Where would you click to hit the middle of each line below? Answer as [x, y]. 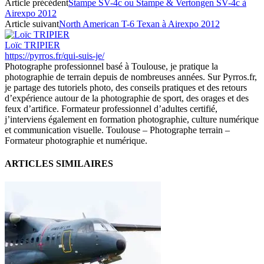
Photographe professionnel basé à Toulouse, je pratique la [111, 66]
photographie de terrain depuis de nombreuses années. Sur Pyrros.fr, [131, 77]
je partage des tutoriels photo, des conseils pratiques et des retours [126, 87]
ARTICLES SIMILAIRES [59, 163]
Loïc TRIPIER [32, 45]
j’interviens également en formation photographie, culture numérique [132, 119]
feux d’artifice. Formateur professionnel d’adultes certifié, [111, 108]
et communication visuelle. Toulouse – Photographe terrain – [117, 130]
